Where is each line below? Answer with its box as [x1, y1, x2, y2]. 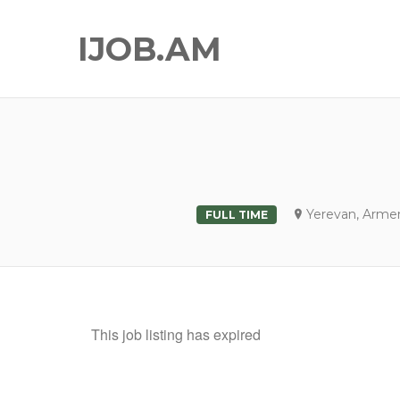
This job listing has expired [91, 324, 261, 345]
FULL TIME [204, 208, 268, 221]
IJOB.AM [78, 29, 221, 69]
